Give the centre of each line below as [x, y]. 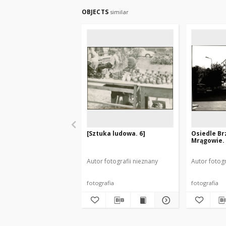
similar [119, 12]
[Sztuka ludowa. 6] [116, 133]
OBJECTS [96, 12]
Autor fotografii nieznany [122, 161]
